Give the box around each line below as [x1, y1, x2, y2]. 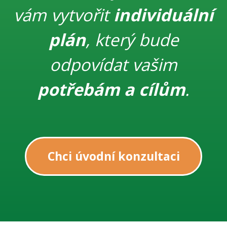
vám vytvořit [14, 3, 113, 26]
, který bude [85, 28, 179, 51]
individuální [113, 3, 213, 26]
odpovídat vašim [50, 53, 177, 76]
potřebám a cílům [37, 78, 185, 101]
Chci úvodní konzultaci [47, 148, 180, 165]
